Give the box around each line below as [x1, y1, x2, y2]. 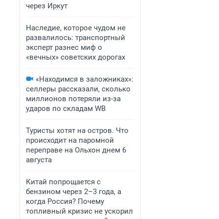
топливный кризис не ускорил [26, 207, 133, 216]
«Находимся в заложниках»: [36, 75, 133, 84]
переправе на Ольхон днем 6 [26, 146, 126, 154]
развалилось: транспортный [26, 33, 125, 42]
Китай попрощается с [26, 177, 101, 186]
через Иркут [26, 1, 67, 10]
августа [26, 155, 52, 164]
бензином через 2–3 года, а [26, 187, 121, 196]
